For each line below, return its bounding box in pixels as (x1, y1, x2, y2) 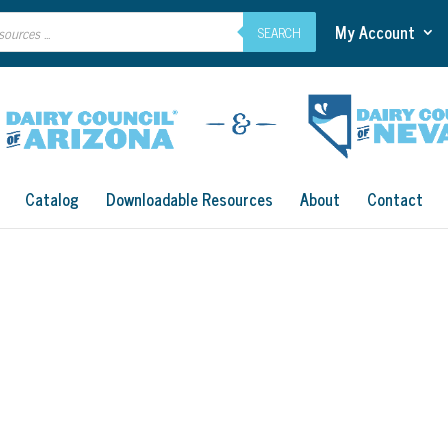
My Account (335, 18, 415, 45)
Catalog (25, 186, 79, 212)
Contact (367, 186, 423, 212)
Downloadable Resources (106, 186, 273, 212)
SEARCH (258, 20, 301, 43)
